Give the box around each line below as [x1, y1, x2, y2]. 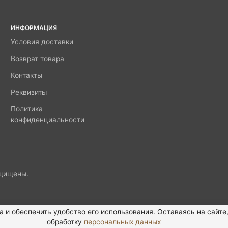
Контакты [10, 71, 42, 80]
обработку [47, 217, 84, 226]
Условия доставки [10, 38, 73, 46]
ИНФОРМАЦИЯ [10, 24, 57, 32]
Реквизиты [10, 88, 47, 97]
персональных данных [84, 217, 161, 226]
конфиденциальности [10, 116, 84, 124]
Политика [10, 105, 43, 113]
